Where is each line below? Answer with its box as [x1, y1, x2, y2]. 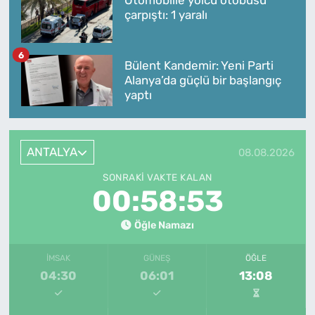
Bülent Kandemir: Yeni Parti [124, 58, 274, 72]
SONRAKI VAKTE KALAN [103, 172, 212, 184]
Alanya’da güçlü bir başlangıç [124, 72, 281, 87]
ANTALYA [27, 145, 78, 160]
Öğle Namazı [134, 219, 194, 232]
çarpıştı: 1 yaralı [124, 7, 207, 22]
